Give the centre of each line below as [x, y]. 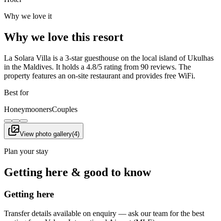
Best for [16, 93]
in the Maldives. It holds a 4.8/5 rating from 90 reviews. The [97, 67]
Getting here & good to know [77, 172]
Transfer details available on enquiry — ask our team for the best [104, 213]
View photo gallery [46, 134]
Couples [65, 110]
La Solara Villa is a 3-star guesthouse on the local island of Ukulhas [109, 58]
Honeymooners [28, 110]
